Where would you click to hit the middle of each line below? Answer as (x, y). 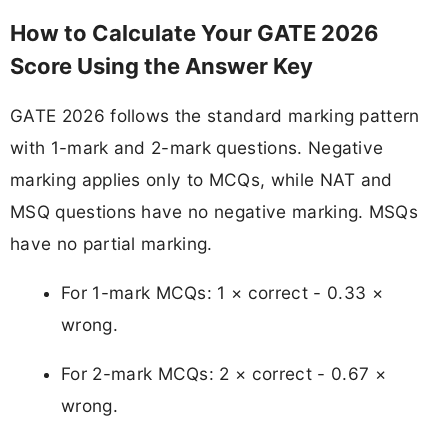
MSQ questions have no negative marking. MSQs (214, 212)
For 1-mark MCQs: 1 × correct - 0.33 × (222, 293)
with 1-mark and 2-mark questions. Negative (197, 148)
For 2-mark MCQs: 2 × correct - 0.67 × (223, 374)
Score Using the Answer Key (161, 65)
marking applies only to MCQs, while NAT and (201, 180)
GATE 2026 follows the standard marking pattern (215, 116)
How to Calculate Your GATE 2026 (194, 32)
